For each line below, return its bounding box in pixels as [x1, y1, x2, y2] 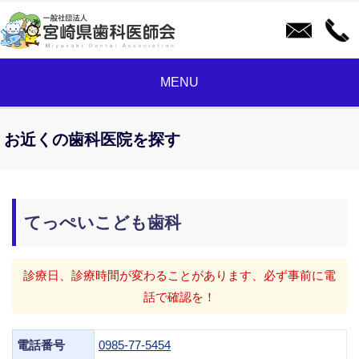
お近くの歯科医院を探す [4, 131, 180, 148]
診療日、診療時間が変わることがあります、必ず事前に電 [23, 268, 336, 282]
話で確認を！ [143, 289, 216, 304]
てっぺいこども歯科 [24, 213, 181, 232]
